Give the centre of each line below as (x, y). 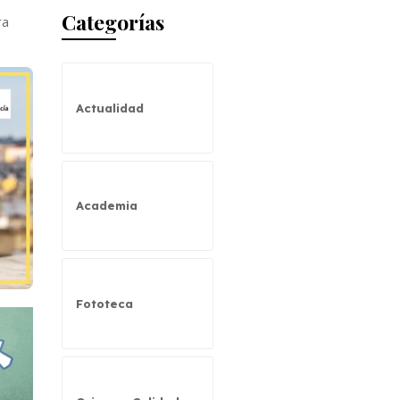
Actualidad (109, 108)
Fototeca (104, 304)
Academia (106, 206)
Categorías (112, 21)
